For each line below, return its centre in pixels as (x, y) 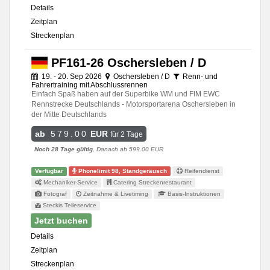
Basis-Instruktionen (193, 194)
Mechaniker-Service (70, 182)
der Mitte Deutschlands (69, 114)
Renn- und (199, 76)
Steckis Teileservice (69, 206)
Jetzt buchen (61, 221)
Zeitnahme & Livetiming (115, 194)
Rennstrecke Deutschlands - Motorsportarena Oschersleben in (133, 104)
